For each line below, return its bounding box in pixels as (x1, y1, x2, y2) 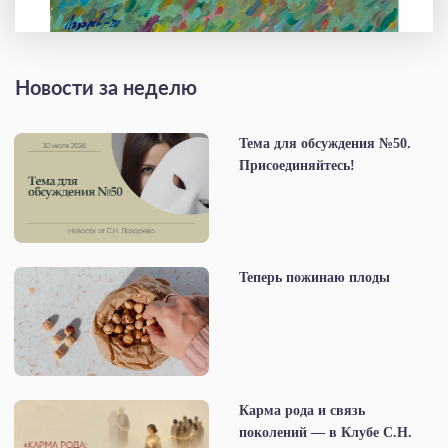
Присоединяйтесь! (239, 158, 355, 174)
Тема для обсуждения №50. (239, 136, 411, 152)
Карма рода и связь (239, 402, 365, 418)
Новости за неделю (15, 79, 197, 100)
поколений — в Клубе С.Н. (239, 424, 412, 440)
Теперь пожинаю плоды (239, 269, 390, 285)
